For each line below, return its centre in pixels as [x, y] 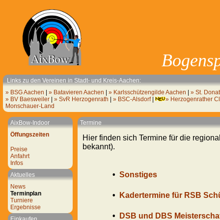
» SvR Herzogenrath [81, 99]
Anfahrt [20, 156]
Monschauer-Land [30, 106]
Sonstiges [138, 174]
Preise [19, 149]
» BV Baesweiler [27, 99]
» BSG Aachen [25, 92]
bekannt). [99, 147]
